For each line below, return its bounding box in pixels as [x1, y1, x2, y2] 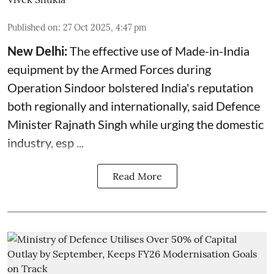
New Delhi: [7, 43, 67, 58]
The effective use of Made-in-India [67, 43, 250, 58]
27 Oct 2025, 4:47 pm [63, 21, 147, 33]
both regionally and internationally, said [7, 98, 216, 113]
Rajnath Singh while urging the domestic [52, 116, 264, 131]
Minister [7, 116, 52, 131]
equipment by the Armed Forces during [7, 61, 211, 76]
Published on [7, 21, 58, 33]
